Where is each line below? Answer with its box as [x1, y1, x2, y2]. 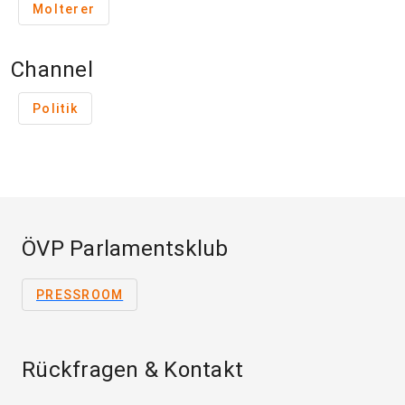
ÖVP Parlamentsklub [22, 236, 229, 262]
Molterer [33, 2, 95, 17]
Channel [11, 57, 93, 83]
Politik [33, 101, 78, 117]
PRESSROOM [36, 287, 124, 303]
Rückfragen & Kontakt [22, 357, 243, 383]
